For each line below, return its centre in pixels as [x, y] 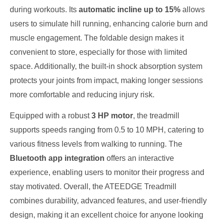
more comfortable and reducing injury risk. [82, 95]
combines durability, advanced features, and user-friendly [108, 201]
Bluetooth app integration [57, 158]
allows [193, 10]
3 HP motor [112, 116]
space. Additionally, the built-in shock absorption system [106, 66]
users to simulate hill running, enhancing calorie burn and [109, 24]
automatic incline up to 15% [130, 10]
